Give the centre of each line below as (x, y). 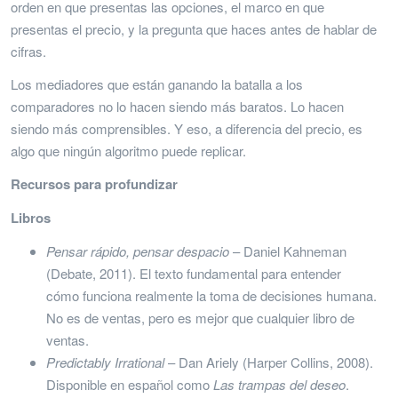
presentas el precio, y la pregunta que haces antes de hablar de (194, 28)
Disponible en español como (130, 384)
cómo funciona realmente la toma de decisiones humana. (211, 295)
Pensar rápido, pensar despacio (138, 251)
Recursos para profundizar (94, 183)
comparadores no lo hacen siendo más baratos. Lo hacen (177, 106)
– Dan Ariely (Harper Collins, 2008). (269, 362)
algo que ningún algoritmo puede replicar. (128, 150)
